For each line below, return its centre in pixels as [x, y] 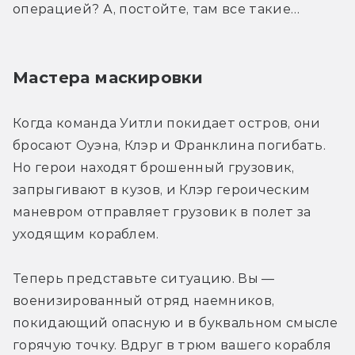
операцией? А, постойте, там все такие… [157, 10]
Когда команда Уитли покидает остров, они [167, 124]
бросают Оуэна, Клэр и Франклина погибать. [170, 146]
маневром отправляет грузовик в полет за [162, 212]
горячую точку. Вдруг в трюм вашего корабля [172, 345]
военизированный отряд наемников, [144, 301]
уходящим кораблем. [86, 235]
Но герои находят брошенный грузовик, [154, 168]
